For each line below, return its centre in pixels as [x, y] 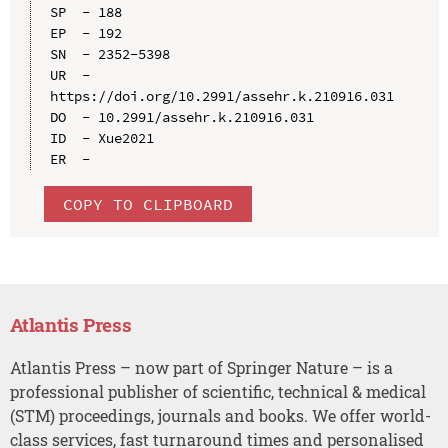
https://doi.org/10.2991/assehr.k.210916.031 [221, 95]
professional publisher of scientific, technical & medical [217, 391]
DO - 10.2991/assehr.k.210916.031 [181, 116]
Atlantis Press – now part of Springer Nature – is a [201, 367]
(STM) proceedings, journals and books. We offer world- [220, 415]
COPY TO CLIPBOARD [147, 203]
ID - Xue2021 [101, 137]
